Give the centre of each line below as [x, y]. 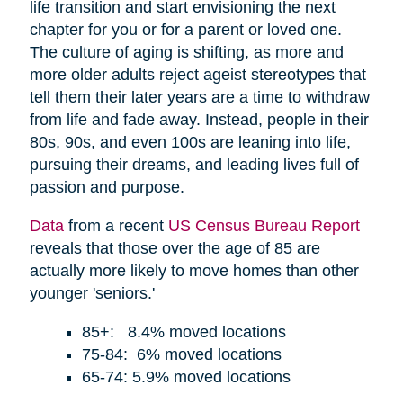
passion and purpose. [107, 187]
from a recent [116, 225]
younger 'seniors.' [92, 293]
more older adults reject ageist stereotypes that [197, 74]
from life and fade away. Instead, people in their [199, 119]
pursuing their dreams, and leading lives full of [194, 164]
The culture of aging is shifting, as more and [186, 52]
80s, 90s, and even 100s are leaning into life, [190, 142]
